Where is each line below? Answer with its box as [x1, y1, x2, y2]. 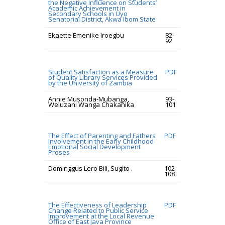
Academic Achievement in [48, 4, 126, 13]
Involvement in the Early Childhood [48, 137, 154, 146]
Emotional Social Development [48, 142, 141, 151]
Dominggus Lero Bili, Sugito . [48, 164, 133, 173]
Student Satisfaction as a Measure [48, 67, 154, 76]
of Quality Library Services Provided [48, 73, 157, 82]
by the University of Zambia [48, 78, 132, 87]
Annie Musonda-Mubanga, [48, 94, 129, 103]
